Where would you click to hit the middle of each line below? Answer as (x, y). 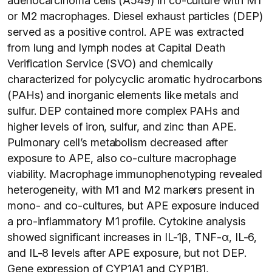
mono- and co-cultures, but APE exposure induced (133, 206)
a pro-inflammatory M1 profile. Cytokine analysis (127, 221)
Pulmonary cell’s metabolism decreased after (117, 142)
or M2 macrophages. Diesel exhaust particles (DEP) (135, 16)
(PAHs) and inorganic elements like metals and (123, 95)
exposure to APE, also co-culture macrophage (122, 158)
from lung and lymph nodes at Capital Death (116, 48)
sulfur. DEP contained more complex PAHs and (124, 111)
